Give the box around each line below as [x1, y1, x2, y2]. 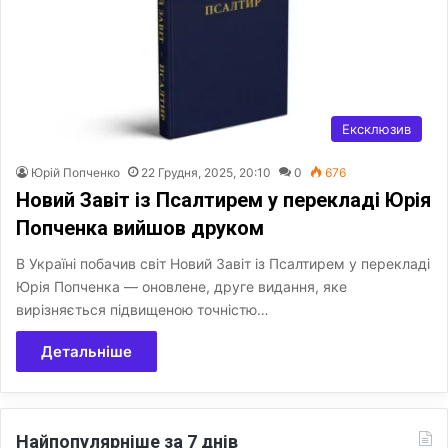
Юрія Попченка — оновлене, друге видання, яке [16, 277, 347, 295]
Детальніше [41, 341, 132, 361]
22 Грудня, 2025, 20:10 [141, 164, 271, 180]
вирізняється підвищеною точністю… [16, 300, 269, 318]
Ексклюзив [342, 120, 411, 137]
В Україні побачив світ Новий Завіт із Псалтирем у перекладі [16, 254, 430, 272]
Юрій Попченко [31, 164, 120, 180]
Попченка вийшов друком [16, 215, 264, 240]
